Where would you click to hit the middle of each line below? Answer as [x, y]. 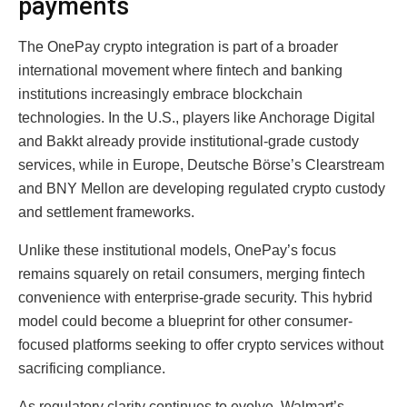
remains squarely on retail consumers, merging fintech [192, 273]
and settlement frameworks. [106, 212]
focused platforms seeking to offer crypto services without [201, 344]
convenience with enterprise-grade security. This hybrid [195, 297]
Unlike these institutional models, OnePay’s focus [177, 250]
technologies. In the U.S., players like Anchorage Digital [197, 117]
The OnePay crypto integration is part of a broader [178, 46]
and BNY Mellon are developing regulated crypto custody [202, 188]
